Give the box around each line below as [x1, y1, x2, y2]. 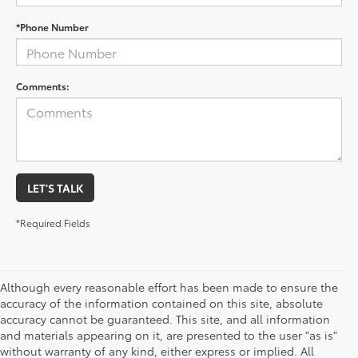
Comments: [16, 79, 70, 93]
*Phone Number [16, 20, 89, 34]
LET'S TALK [27, 180, 83, 197]
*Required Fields [16, 216, 90, 230]
